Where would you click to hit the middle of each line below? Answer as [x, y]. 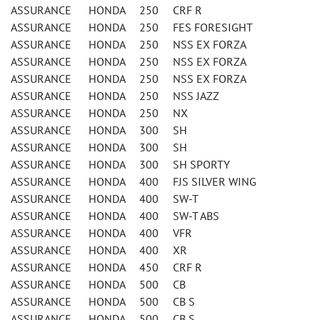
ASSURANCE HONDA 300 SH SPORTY [120, 164]
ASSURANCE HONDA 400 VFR [101, 233]
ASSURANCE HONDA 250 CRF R [106, 10]
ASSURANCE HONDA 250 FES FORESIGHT [132, 27]
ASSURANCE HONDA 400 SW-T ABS [115, 216]
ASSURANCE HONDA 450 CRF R [106, 267]
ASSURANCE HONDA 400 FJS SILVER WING [134, 181]
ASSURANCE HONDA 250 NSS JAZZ [115, 96]
